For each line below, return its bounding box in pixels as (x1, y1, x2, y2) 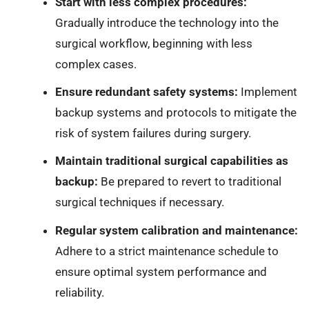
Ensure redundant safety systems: (54, 85, 238, 99)
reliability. (54, 285, 104, 299)
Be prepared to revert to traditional (97, 175, 281, 189)
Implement (237, 85, 297, 99)
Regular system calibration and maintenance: (54, 223, 298, 237)
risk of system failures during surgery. (54, 126, 251, 141)
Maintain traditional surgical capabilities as (54, 154, 288, 168)
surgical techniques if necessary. (54, 195, 224, 210)
